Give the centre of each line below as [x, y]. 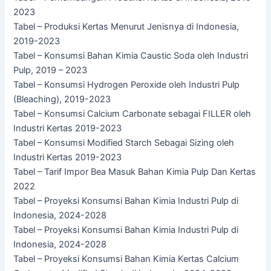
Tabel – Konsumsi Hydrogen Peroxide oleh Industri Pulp [127, 85]
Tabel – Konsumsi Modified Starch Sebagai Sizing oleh [124, 143]
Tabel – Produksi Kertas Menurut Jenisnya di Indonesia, [126, 27]
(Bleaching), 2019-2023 [62, 100]
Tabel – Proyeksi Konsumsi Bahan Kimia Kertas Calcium [126, 259]
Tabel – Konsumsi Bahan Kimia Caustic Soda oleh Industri [131, 56]
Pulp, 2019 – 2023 [51, 70]
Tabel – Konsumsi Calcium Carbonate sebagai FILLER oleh [132, 114]
